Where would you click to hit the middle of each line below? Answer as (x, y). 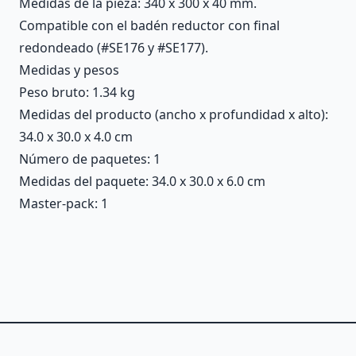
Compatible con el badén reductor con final (149, 25)
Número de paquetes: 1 (90, 159)
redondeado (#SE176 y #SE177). (114, 47)
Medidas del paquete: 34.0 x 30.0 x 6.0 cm (142, 181)
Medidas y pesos (69, 70)
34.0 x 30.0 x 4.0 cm (76, 136)
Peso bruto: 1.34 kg (77, 92)
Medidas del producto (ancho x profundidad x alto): (174, 114)
